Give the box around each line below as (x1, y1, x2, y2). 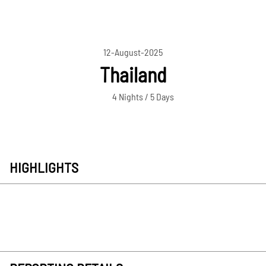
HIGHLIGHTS (9, 159, 78, 176)
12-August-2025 (103, 46, 163, 58)
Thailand (99, 62, 166, 87)
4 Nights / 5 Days (112, 91, 175, 103)
